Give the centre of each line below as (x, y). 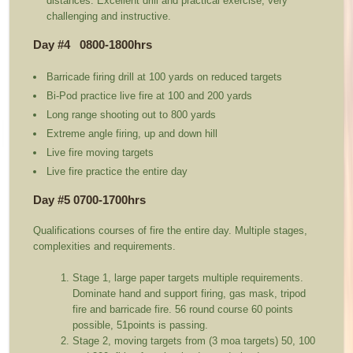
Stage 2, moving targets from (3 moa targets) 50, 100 (194, 341)
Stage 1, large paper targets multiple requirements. (188, 278)
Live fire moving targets (100, 153)
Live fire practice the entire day (117, 172)
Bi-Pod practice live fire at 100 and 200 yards (151, 96)
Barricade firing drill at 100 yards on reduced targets (166, 77)
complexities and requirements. (106, 247)
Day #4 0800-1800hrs (93, 45)
